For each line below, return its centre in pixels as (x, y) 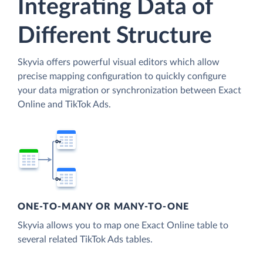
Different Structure (115, 36)
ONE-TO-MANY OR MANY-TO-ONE (103, 207)
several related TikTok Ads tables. (85, 240)
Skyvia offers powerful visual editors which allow (119, 62)
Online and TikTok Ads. (64, 104)
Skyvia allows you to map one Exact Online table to (123, 226)
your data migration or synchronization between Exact (129, 90)
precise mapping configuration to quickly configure (122, 76)
